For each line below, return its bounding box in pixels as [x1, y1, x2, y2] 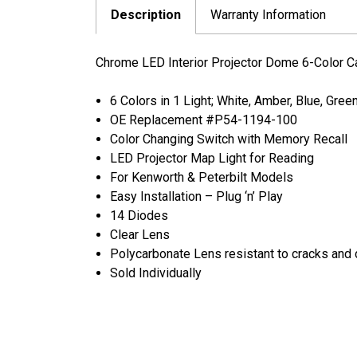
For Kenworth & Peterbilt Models [110, 169, 294, 185]
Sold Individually [110, 265, 202, 280]
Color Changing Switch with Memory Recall [110, 131, 348, 147]
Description [111, 6, 181, 22]
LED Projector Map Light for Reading [110, 150, 315, 166]
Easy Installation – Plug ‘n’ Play [110, 188, 284, 204]
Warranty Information [210, 6, 326, 22]
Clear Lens [110, 226, 171, 242]
